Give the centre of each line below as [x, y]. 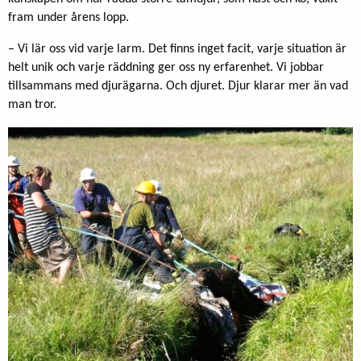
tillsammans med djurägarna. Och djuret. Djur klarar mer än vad [178, 86]
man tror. [32, 104]
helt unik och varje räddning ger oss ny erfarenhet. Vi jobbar [166, 67]
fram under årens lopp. [68, 17]
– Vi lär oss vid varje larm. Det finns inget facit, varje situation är [177, 49]
